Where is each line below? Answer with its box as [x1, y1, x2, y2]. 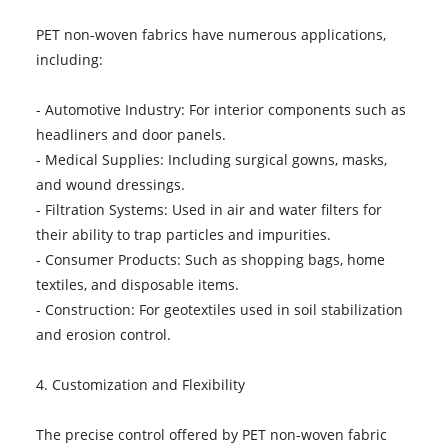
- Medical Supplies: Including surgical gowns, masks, [35, 149, 387, 169]
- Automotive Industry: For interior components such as [35, 99, 406, 119]
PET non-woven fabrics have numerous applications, [35, 24, 386, 44]
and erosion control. [35, 324, 171, 344]
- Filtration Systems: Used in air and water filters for [35, 199, 382, 219]
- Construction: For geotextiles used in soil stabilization [35, 299, 403, 319]
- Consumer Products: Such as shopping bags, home [35, 249, 385, 269]
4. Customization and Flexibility [35, 374, 245, 394]
